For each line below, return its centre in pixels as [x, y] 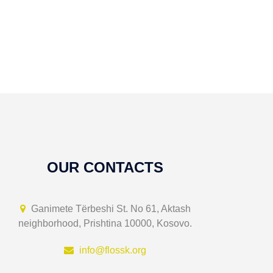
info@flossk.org [113, 250]
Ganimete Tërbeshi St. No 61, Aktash [109, 209]
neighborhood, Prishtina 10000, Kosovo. [105, 223]
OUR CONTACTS [105, 167]
